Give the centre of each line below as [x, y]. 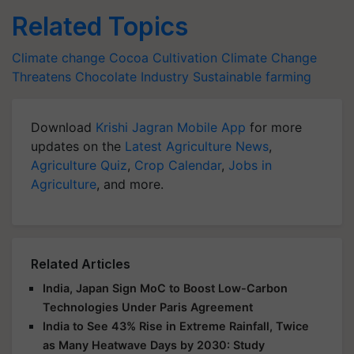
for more [274, 127]
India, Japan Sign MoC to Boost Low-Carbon [165, 288]
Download [63, 127]
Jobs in [250, 165]
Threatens [41, 77]
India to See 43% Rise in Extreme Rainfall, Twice [176, 326]
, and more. [130, 184]
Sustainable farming [252, 77]
